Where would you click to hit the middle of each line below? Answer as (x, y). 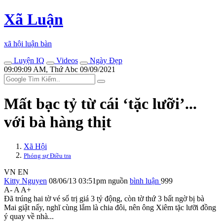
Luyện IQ (28, 60)
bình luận (145, 181)
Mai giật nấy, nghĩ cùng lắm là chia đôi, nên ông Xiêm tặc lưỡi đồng (110, 207)
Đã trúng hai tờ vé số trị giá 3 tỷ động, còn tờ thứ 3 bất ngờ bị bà (104, 198)
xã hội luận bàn (28, 43)
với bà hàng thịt (58, 122)
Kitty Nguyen (25, 181)
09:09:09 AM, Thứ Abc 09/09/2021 (60, 69)
